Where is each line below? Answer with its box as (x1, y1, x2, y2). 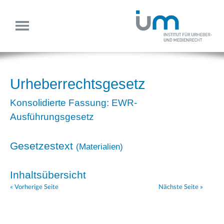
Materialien (79, 142, 120, 152)
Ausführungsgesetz (10, 111, 94, 122)
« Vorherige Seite (10, 182, 58, 191)
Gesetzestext (10, 140, 76, 152)
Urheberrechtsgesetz (10, 76, 145, 92)
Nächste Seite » (158, 182, 203, 191)
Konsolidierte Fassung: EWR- (10, 97, 137, 108)
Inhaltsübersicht (10, 169, 86, 181)
